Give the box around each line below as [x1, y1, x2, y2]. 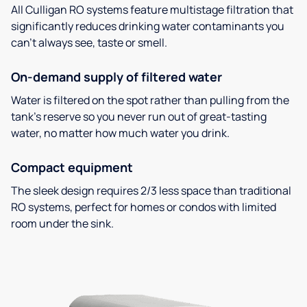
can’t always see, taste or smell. [11, 34, 167, 50]
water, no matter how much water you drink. [11, 125, 230, 140]
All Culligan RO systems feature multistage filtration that [11, 1, 293, 17]
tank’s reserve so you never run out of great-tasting [11, 108, 267, 124]
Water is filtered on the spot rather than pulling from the [11, 92, 289, 108]
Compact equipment [11, 158, 133, 175]
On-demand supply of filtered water [11, 68, 222, 85]
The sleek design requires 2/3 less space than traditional [11, 182, 291, 198]
